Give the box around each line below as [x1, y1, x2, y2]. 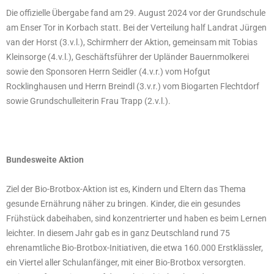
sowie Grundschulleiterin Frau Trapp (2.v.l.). [6, 96, 171, 106]
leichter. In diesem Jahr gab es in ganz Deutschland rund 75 [6, 228, 230, 239]
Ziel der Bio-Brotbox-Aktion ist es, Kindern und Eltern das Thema [6, 184, 246, 194]
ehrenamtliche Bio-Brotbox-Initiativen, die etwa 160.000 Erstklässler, [6, 243, 263, 253]
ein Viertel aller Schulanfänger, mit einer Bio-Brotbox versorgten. [6, 257, 246, 268]
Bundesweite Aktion [6, 155, 84, 165]
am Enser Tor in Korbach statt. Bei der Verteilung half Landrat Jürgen [6, 23, 267, 33]
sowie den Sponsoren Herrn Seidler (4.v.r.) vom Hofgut [6, 67, 210, 77]
